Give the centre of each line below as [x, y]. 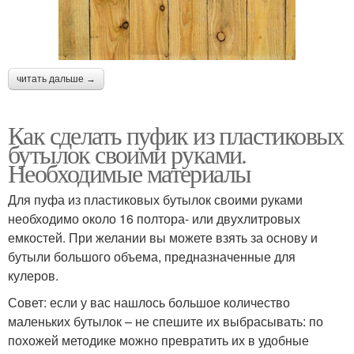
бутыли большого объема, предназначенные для [152, 257]
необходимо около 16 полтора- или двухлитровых [154, 219]
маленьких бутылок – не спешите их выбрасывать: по [166, 322]
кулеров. [33, 276]
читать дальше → [56, 79]
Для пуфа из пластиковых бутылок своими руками [155, 200]
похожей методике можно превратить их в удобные [158, 341]
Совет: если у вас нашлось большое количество [149, 303]
